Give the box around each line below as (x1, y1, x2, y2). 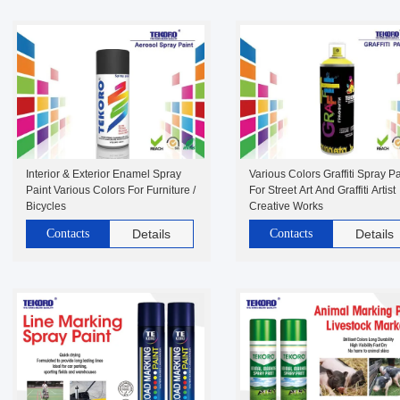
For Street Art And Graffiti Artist (249, 184, 396, 196)
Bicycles (26, 200, 66, 212)
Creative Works (249, 200, 323, 212)
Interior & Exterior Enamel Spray (26, 168, 181, 180)
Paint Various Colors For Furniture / (26, 184, 196, 196)
